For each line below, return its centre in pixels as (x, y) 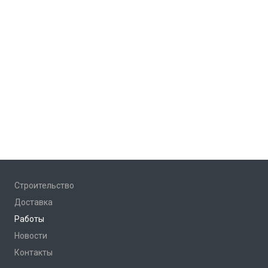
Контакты (33, 252)
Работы (29, 219)
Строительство (44, 185)
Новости (31, 236)
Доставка (33, 202)
